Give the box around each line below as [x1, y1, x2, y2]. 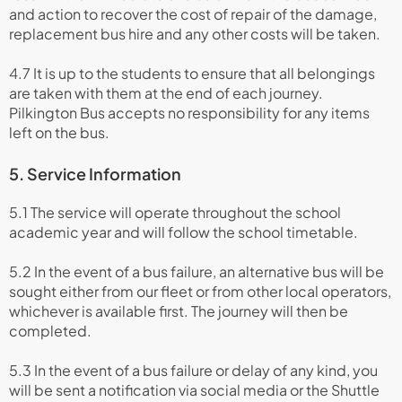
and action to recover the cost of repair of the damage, [9, 4, 377, 23]
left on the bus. [9, 123, 109, 142]
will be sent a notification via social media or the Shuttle [9, 380, 380, 399]
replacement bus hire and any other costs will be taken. [9, 24, 380, 43]
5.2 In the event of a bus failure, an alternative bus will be [9, 262, 384, 281]
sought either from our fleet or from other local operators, [9, 282, 391, 301]
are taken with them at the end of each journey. [9, 83, 323, 102]
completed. [9, 321, 92, 340]
